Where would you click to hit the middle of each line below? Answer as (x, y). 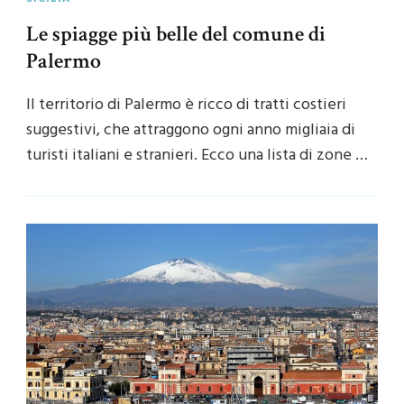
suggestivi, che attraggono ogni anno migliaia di (191, 130)
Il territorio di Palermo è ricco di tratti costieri (186, 105)
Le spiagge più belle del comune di (176, 33)
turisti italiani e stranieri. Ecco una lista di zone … (197, 155)
